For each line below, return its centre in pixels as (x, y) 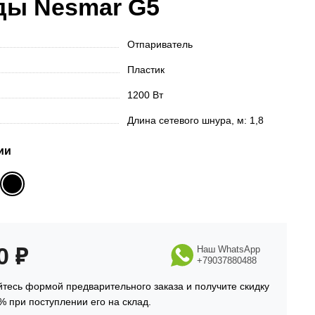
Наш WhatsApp (228, 249)
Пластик (146, 70)
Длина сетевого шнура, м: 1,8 (196, 120)
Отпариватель (160, 44)
